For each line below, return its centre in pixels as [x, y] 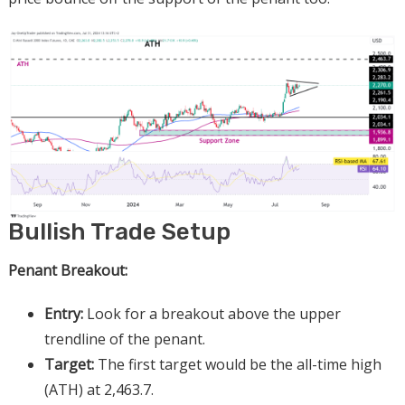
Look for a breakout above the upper [212, 314]
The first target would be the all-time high [237, 365]
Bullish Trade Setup [119, 232]
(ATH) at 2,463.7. [99, 390]
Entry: [63, 314]
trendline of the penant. [124, 339]
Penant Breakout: [67, 271]
